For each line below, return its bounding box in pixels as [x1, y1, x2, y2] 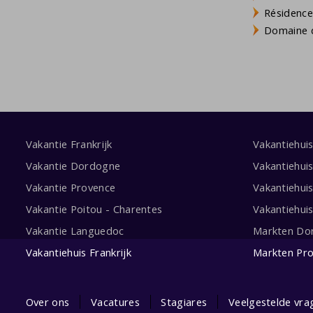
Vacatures [90, 294, 140, 309]
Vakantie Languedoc [25, 223, 124, 238]
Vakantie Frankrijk [25, 137, 112, 152]
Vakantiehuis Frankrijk [25, 245, 131, 259]
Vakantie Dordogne [25, 159, 121, 173]
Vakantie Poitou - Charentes [25, 201, 163, 216]
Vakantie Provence [25, 180, 116, 194]
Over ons [25, 294, 70, 309]
